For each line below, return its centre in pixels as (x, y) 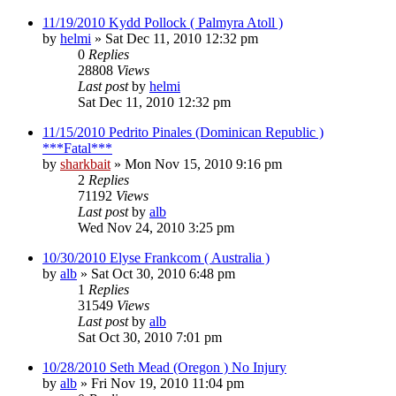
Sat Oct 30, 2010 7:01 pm (150, 337)
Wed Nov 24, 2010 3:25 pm (156, 227)
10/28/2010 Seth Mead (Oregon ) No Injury (164, 367)
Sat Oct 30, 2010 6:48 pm (163, 273)
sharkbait (85, 164)
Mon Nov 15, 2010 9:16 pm (203, 164)
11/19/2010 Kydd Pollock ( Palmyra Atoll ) (163, 22)
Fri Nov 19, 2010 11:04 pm (168, 383)
